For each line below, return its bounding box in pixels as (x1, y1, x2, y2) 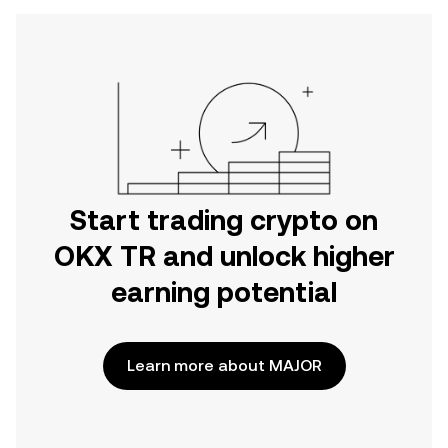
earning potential (111, 276, 337, 308)
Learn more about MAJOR (126, 356, 322, 375)
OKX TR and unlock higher (53, 240, 395, 272)
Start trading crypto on (70, 204, 378, 236)
